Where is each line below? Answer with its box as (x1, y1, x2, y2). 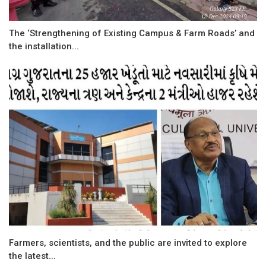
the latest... (9, 250, 56, 261)
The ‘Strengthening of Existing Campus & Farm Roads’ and (9, 28, 255, 39)
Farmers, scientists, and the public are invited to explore (9, 237, 247, 248)
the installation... (9, 41, 79, 52)
